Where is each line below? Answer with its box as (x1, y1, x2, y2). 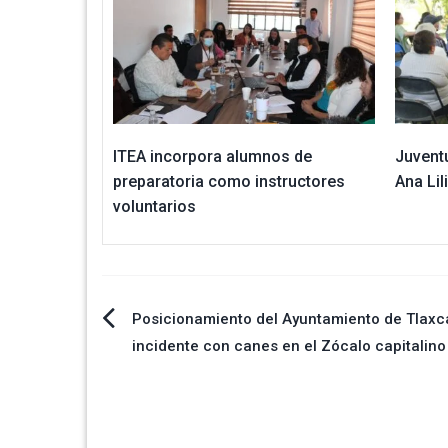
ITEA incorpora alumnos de (113, 146, 312, 166)
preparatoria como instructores (113, 171, 345, 191)
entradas (101, 399, 218, 435)
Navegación (101, 309, 258, 345)
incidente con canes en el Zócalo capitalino (132, 336, 446, 355)
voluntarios (113, 196, 196, 216)
